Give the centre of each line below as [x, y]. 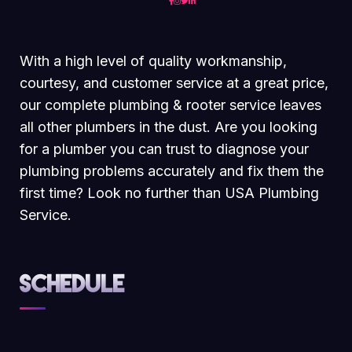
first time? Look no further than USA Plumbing [169, 192]
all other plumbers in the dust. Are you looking [169, 126]
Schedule [72, 283]
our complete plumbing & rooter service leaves [170, 104]
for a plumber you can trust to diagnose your [164, 148]
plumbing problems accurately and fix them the [172, 170]
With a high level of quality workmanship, [153, 60]
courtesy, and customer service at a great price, [174, 82]
